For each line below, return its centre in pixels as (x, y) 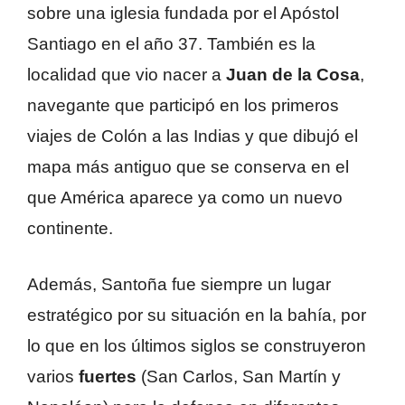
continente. (70, 228)
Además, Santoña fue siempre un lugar (179, 285)
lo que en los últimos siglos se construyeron (197, 346)
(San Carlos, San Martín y (239, 377)
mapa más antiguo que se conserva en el (188, 166)
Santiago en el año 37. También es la (171, 43)
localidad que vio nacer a (127, 74)
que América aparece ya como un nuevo (185, 197)
